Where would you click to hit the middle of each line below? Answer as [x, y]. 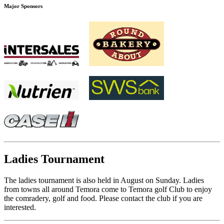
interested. [20, 207]
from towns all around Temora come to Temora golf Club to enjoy [108, 189]
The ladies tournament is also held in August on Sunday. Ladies [104, 180]
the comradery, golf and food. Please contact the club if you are [103, 198]
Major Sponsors [23, 6]
